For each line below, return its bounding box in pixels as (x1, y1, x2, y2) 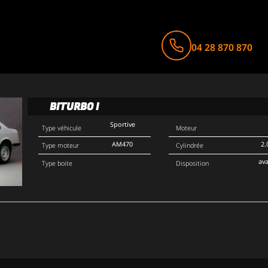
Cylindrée (176, 141, 204, 150)
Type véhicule (41, 123, 81, 132)
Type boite (41, 159, 72, 168)
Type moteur (41, 141, 79, 150)
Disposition (176, 159, 209, 168)
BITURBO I (49, 99, 99, 114)
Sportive (109, 120, 135, 129)
